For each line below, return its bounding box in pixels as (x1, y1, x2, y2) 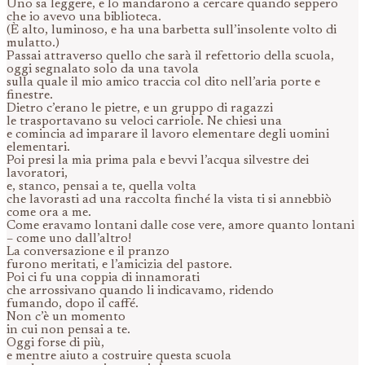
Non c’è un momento (7, 310, 125, 324)
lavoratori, (7, 167, 68, 181)
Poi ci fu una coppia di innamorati (7, 271, 200, 285)
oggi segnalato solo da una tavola (7, 63, 199, 77)
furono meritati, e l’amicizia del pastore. (7, 258, 232, 272)
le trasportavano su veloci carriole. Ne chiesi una (7, 115, 282, 129)
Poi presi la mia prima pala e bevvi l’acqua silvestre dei (7, 154, 309, 168)
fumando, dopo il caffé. (7, 297, 139, 311)
